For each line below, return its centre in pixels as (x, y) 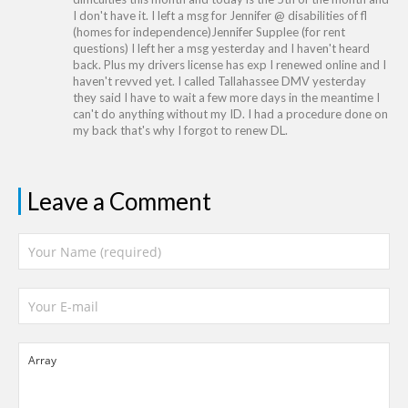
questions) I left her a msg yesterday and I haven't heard (221, 48)
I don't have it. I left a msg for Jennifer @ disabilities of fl (220, 15)
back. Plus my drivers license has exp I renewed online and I (229, 65)
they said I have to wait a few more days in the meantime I (226, 97)
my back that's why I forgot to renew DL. (180, 130)
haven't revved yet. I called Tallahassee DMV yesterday (219, 81)
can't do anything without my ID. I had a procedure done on (230, 114)
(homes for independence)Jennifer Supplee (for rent (209, 32)
